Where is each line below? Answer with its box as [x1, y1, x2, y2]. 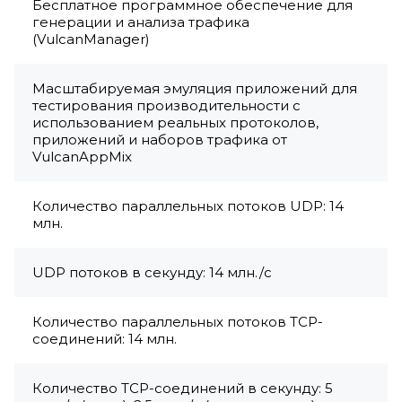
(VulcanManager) [32, 31, 150, 48]
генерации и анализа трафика [32, 13, 249, 31]
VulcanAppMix [32, 148, 132, 166]
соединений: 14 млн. [32, 330, 177, 348]
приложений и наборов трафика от [32, 131, 287, 149]
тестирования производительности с [32, 97, 301, 115]
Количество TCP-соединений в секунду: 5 [32, 380, 333, 398]
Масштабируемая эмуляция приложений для [32, 80, 357, 98]
